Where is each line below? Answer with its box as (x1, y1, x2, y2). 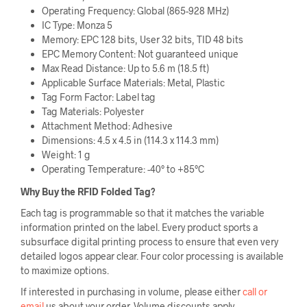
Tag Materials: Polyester (41, 106, 144, 118)
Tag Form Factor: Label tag (41, 91, 156, 103)
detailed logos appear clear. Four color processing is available (21, 250, 284, 262)
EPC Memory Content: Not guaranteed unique (41, 48, 238, 60)
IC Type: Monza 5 (41, 19, 112, 32)
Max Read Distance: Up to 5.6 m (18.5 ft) (41, 62, 209, 75)
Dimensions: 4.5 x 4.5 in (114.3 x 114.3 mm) (41, 134, 219, 147)
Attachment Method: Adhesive (41, 120, 173, 132)
